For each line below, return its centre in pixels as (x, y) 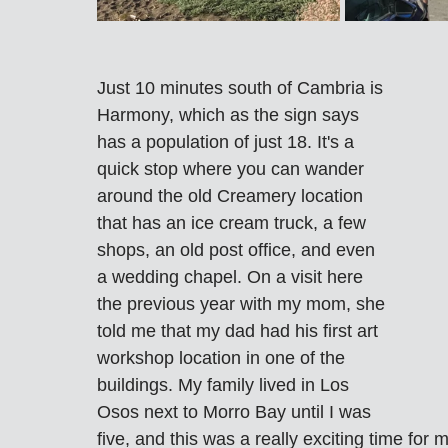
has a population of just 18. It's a (228, 141)
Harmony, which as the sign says (230, 114)
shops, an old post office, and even (238, 249)
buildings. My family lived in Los (225, 384)
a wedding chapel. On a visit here (232, 276)
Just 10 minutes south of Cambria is (242, 87)
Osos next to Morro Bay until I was (236, 411)
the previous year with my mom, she (243, 303)
